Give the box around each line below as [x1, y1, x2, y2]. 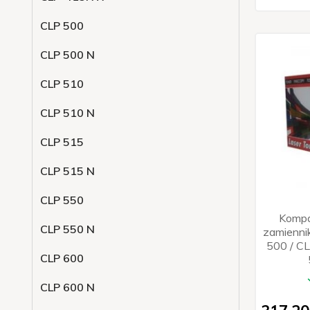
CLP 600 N [40, 280, 95, 294]
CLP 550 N [40, 222, 95, 236]
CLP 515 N [40, 164, 95, 178]
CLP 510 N [40, 106, 95, 120]
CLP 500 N [40, 48, 95, 62]
